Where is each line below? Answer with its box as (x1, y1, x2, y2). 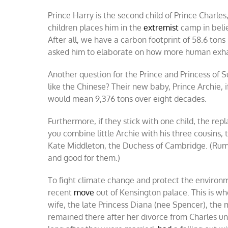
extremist (144, 22, 179, 33)
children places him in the (48, 22, 144, 33)
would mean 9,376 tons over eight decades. (48, 93, 207, 104)
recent (48, 187, 74, 197)
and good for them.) (48, 152, 121, 163)
